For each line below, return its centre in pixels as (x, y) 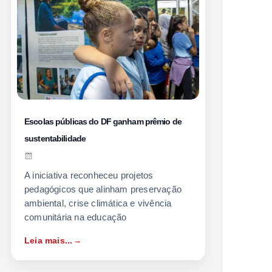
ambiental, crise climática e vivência (98, 203)
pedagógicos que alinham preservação (103, 189)
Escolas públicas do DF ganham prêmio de (103, 121)
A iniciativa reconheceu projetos (89, 175)
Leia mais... (49, 240)
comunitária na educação (76, 217)
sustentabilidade (55, 138)
